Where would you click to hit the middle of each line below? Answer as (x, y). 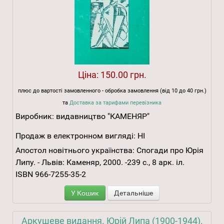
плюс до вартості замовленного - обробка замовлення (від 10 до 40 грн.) (112, 91)
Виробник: (36, 116)
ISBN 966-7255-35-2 (51, 174)
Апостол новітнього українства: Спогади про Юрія (109, 150)
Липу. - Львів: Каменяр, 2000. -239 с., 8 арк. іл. (100, 162)
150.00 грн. (123, 75)
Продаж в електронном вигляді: (75, 136)
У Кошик (85, 193)
